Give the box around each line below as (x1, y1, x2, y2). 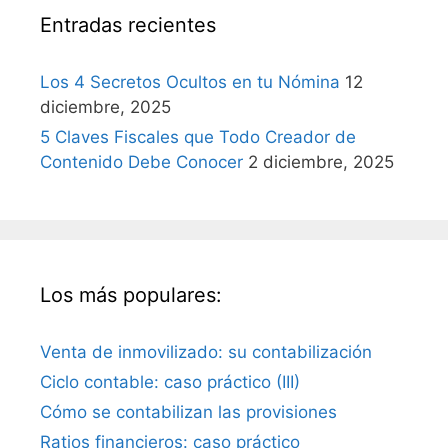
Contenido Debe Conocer (40, 151, 243, 172)
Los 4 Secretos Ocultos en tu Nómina (40, 71, 340, 92)
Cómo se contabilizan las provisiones (40, 401, 337, 422)
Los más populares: (40, 282, 222, 307)
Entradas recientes (40, 12, 216, 37)
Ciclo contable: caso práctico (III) (40, 371, 300, 392)
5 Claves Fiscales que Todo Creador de (40, 126, 356, 147)
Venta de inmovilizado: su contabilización (40, 341, 372, 362)
